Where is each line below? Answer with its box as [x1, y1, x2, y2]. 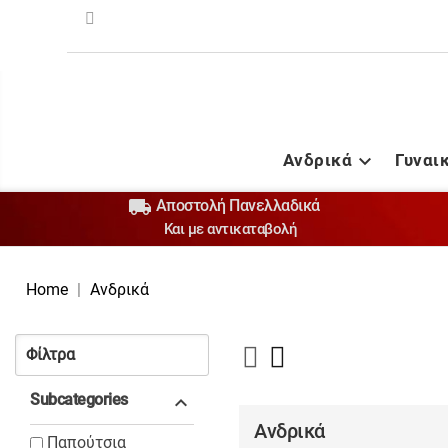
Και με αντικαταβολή [163, 219, 298, 238]
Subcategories [30, 390, 128, 410]
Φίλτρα [26, 345, 75, 365]
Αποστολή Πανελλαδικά [152, 196, 320, 216]
